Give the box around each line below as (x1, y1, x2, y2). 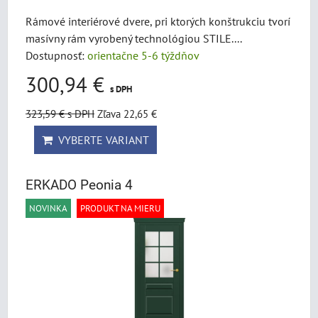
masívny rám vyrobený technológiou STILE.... (26, 31, 242, 45)
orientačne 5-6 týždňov (87, 48, 199, 62)
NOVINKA (29, 202, 67, 214)
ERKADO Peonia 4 (26, 177, 133, 193)
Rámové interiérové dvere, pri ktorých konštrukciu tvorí (26, 14, 290, 28)
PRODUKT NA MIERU (80, 202, 160, 214)
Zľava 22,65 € (97, 106, 157, 121)
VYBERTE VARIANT (53, 133, 149, 147)
